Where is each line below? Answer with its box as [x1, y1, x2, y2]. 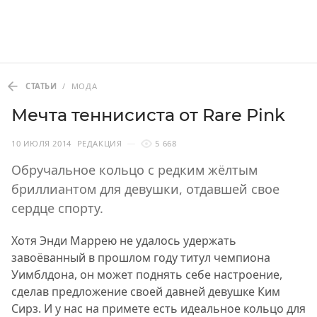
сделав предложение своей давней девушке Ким [11, 284, 280, 300]
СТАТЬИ [25, 81, 57, 92]
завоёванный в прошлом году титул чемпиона [11, 250, 270, 266]
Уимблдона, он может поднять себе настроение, [11, 267, 282, 283]
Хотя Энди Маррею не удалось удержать [11, 233, 236, 249]
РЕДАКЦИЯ [76, 138, 122, 149]
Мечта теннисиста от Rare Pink [11, 105, 285, 126]
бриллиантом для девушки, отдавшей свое [11, 180, 279, 198]
